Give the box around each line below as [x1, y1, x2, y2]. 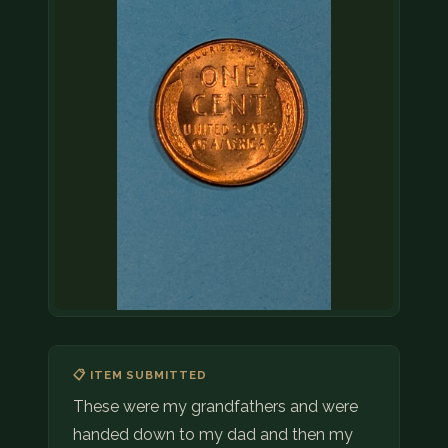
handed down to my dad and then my [73, 425, 353, 445]
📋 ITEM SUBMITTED [73, 368, 207, 383]
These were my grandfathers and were [73, 397, 358, 417]
